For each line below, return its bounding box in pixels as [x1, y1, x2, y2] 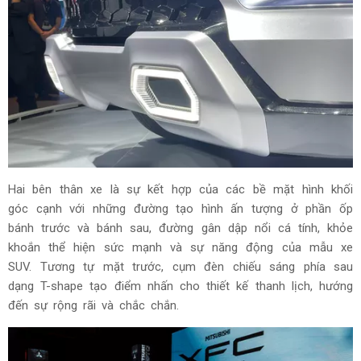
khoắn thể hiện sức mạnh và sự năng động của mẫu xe [8, 239, 353, 255]
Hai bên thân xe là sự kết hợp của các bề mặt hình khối [8, 181, 353, 197]
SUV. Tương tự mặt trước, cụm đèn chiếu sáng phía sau [8, 259, 353, 274]
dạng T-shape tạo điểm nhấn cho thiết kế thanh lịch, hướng [8, 278, 353, 293]
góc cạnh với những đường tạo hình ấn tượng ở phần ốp [8, 201, 353, 216]
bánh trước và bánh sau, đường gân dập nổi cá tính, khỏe [8, 220, 353, 235]
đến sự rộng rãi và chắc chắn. [8, 297, 179, 313]
